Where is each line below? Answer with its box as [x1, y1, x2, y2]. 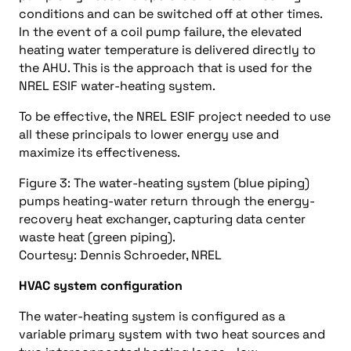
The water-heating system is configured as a [19, 308, 285, 324]
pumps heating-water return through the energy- [19, 193, 315, 209]
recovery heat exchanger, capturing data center [19, 211, 306, 227]
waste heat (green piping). [19, 229, 175, 245]
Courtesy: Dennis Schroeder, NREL [19, 247, 222, 263]
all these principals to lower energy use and [19, 126, 279, 143]
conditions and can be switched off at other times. [19, 5, 322, 22]
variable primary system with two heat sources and [19, 326, 325, 342]
